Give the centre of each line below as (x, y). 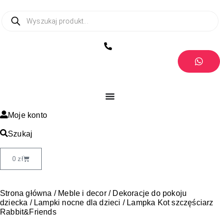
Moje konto (27, 115)
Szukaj (20, 134)
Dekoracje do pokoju (150, 193)
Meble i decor (82, 193)
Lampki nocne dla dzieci (77, 203)
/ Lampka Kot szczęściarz (167, 203)
